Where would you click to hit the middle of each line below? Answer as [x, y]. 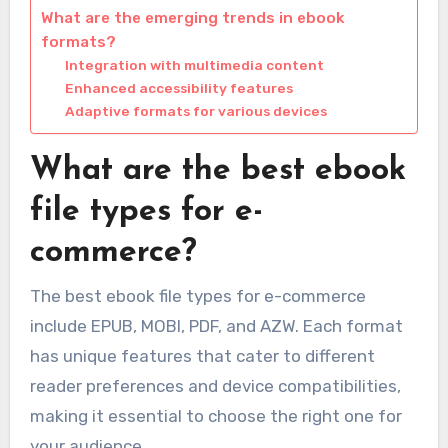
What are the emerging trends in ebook [192, 18]
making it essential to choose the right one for [215, 415]
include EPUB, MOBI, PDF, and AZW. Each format [216, 325]
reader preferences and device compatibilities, [215, 385]
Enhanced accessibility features [178, 88]
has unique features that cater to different [202, 355]
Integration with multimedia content [194, 65]
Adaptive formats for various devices [195, 111]
